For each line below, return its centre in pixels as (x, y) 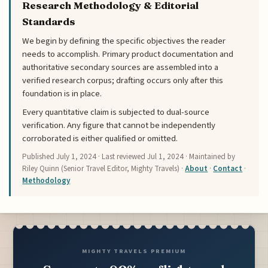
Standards (49, 22)
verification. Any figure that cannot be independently (119, 125)
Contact (228, 168)
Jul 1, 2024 (166, 156)
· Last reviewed (122, 156)
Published (39, 156)
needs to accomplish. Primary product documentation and (128, 54)
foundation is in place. (62, 94)
